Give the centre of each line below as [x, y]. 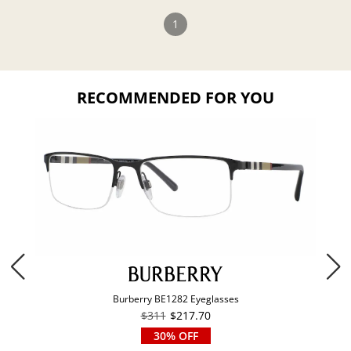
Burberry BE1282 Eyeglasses [175, 299]
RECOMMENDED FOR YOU [175, 98]
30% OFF [175, 335]
